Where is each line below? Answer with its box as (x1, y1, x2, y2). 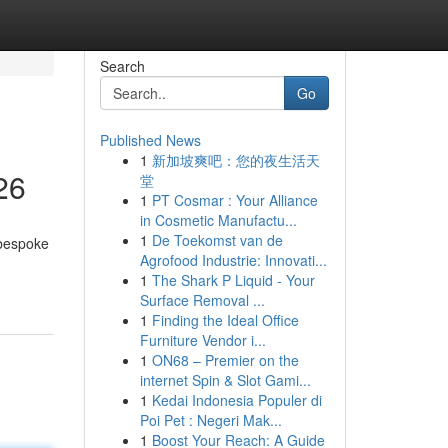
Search (99, 56, 145, 76)
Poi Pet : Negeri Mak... (139, 410, 282, 430)
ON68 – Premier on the (151, 350, 299, 370)
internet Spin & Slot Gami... (139, 370, 311, 390)
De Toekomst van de (151, 230, 283, 250)
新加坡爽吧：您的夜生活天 (151, 150, 320, 170)
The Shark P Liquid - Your (151, 270, 315, 290)
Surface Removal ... (139, 290, 265, 310)
